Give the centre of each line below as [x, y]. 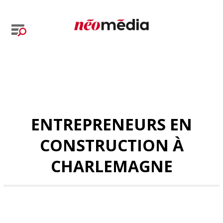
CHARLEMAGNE [111, 166]
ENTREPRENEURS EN [111, 124]
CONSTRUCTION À [111, 145]
